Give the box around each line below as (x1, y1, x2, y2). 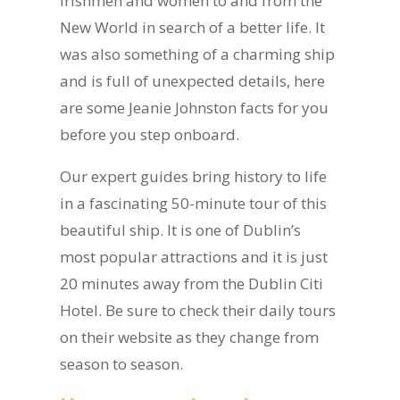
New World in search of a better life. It (60, 17, 326, 37)
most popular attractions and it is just (60, 246, 329, 267)
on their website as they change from (60, 327, 320, 347)
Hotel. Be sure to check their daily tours (60, 300, 337, 321)
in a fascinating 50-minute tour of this (60, 193, 328, 213)
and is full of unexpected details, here (60, 71, 326, 91)
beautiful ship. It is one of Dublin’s (60, 220, 302, 240)
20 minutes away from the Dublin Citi (60, 273, 324, 294)
